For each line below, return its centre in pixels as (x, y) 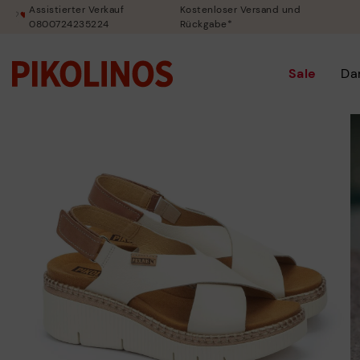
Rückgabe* (206, 24)
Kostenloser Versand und (240, 10)
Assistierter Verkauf (77, 10)
